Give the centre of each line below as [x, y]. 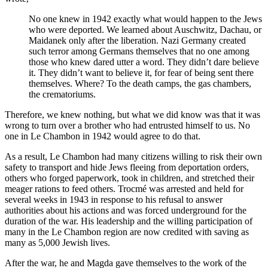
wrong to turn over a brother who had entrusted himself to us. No [127, 126]
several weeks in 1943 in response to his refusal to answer [114, 200]
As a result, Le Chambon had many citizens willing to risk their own [133, 157]
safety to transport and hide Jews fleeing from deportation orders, [127, 167]
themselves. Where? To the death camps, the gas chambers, [140, 84]
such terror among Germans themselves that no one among [139, 51]
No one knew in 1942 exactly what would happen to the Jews [145, 19]
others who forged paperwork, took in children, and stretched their [130, 178]
